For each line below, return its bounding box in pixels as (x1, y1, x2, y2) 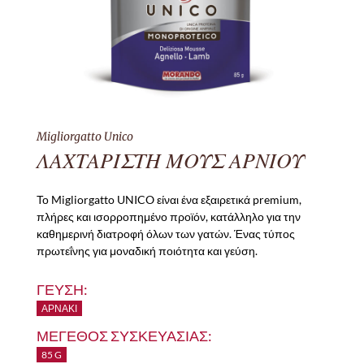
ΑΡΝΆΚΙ (41, 302, 77, 315)
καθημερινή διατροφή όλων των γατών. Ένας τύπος (36, 227, 295, 241)
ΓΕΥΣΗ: (36, 280, 88, 299)
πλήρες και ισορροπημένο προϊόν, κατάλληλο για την (36, 210, 301, 224)
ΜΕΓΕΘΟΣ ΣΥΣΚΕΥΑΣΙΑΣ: (36, 327, 212, 345)
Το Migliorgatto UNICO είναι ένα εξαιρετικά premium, (36, 193, 301, 207)
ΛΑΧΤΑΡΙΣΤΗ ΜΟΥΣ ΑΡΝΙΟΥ (36, 147, 303, 175)
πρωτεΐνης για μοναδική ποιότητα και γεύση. (36, 244, 258, 258)
